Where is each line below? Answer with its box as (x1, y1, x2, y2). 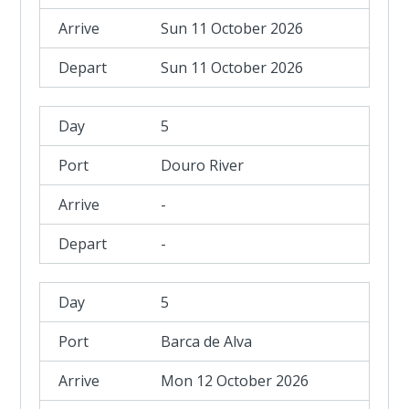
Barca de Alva (161, 331, 253, 351)
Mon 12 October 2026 (161, 371, 309, 391)
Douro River (161, 155, 245, 175)
